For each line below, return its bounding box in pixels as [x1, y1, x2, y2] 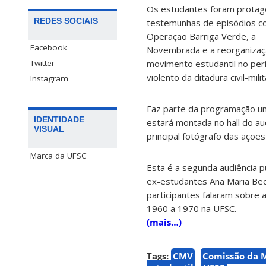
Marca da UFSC [30, 150, 87, 161]
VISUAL [34, 124, 64, 134]
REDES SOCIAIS [34, 16, 98, 26]
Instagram [30, 73, 68, 84]
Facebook [30, 42, 67, 53]
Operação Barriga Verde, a [147, 30, 256, 43]
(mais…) [147, 216, 182, 229]
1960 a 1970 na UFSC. [147, 202, 236, 215]
